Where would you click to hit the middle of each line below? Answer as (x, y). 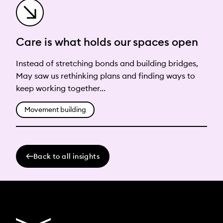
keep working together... (61, 88)
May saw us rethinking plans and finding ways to (106, 75)
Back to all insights (66, 156)
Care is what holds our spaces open (107, 42)
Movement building (55, 110)
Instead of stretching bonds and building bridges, (107, 63)
